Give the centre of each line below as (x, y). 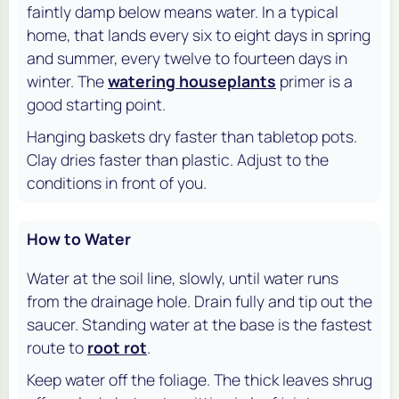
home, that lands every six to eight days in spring (199, 34)
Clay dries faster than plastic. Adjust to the (178, 159)
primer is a (314, 81)
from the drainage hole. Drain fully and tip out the (199, 301)
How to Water (79, 238)
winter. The (67, 81)
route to (57, 347)
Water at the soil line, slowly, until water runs (183, 277)
